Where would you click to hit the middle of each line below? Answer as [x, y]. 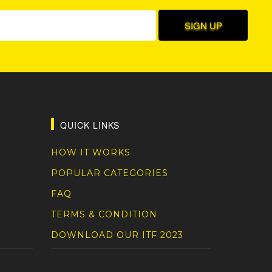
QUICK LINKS [90, 125]
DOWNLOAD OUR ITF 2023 [117, 235]
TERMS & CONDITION [104, 214]
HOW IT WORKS [90, 152]
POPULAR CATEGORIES [109, 173]
